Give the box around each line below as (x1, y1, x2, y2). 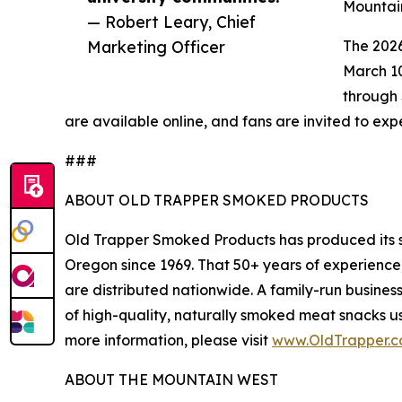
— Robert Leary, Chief (87, 12, 256, 32)
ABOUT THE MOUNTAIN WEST (65, 371, 278, 389)
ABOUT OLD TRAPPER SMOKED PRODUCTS (65, 191, 369, 210)
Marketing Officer (87, 37, 225, 57)
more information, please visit (65, 331, 272, 350)
